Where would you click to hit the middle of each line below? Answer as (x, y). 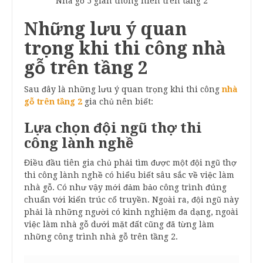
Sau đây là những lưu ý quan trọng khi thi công (122, 89)
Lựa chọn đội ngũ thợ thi (113, 128)
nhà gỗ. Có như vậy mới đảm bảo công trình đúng (125, 187)
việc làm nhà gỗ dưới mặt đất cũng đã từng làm (119, 224)
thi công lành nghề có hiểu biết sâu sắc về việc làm (129, 175)
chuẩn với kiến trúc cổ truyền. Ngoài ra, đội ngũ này (131, 199)
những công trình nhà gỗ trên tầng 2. (102, 236)
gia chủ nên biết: (119, 101)
